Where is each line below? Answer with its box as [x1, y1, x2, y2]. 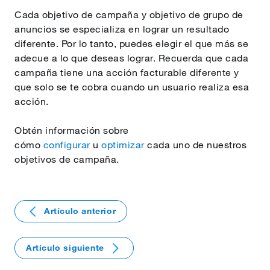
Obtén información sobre [14, 124, 129, 136]
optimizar [101, 139, 145, 151]
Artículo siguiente [26, 242, 104, 253]
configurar [43, 139, 90, 151]
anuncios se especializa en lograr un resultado [14, 23, 229, 35]
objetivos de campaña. [14, 153, 122, 165]
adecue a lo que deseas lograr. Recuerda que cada [14, 52, 248, 64]
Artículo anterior [44, 206, 116, 216]
